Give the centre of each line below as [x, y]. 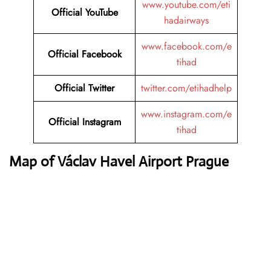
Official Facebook [84, 54]
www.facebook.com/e [186, 47]
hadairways [186, 21]
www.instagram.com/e [186, 114]
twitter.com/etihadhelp [186, 88]
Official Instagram [84, 122]
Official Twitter [84, 88]
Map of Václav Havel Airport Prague [119, 162]
